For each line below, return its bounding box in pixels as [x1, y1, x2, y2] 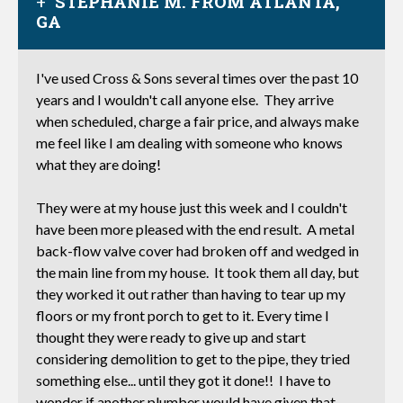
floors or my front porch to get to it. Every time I [36, 307, 329, 324]
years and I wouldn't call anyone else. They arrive [36, 91, 334, 108]
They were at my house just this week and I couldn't [36, 199, 347, 216]
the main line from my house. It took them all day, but [36, 264, 359, 281]
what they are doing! [36, 156, 166, 173]
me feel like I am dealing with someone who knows [36, 134, 343, 151]
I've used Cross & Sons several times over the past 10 [36, 69, 358, 86]
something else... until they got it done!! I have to [36, 372, 331, 389]
